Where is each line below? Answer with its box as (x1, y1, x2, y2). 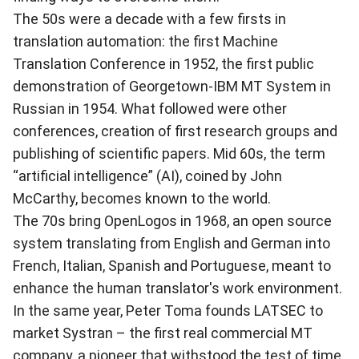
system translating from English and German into (13, 235, 330, 252)
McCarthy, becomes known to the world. (13, 190, 271, 207)
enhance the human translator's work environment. (13, 280, 342, 296)
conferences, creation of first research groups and (13, 123, 337, 139)
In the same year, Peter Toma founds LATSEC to (13, 302, 323, 319)
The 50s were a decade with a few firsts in (13, 10, 286, 27)
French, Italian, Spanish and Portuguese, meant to (13, 257, 331, 274)
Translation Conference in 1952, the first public (13, 55, 314, 72)
